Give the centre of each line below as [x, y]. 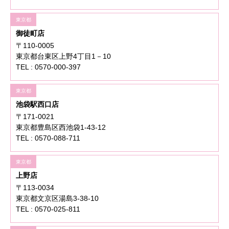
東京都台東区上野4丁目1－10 [63, 56]
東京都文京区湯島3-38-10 [57, 199]
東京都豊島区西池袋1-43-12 [61, 128]
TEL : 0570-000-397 [48, 67]
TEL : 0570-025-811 [48, 209]
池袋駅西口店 [37, 105]
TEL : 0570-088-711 [48, 138]
